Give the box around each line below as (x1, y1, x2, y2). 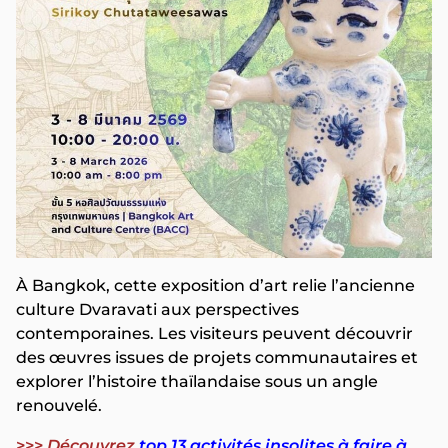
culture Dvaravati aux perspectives (16, 300, 299, 320)
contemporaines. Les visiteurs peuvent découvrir (16, 324, 413, 344)
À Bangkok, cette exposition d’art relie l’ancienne (16, 276, 415, 296)
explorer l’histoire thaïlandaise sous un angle (16, 372, 378, 392)
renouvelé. (16, 396, 102, 416)
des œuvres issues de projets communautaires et (16, 348, 418, 368)
